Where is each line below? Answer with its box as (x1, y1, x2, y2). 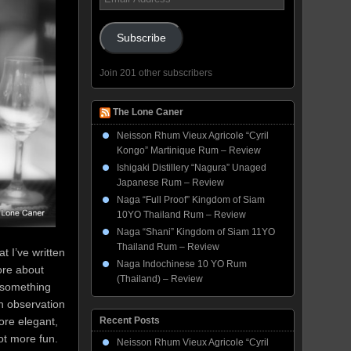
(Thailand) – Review (117, 273, 203, 284)
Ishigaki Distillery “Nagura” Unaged (117, 162, 266, 173)
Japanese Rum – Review (117, 177, 224, 188)
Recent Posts (100, 315, 160, 326)
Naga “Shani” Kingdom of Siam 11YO (117, 226, 275, 237)
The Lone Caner (113, 107, 183, 118)
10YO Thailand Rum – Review (117, 209, 246, 220)
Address (99, 2, 134, 13)
